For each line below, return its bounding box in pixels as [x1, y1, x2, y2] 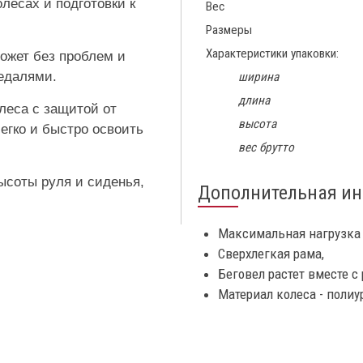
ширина [238, 70, 279, 85]
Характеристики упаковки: [206, 46, 339, 62]
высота [238, 117, 276, 132]
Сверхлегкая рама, [218, 246, 324, 263]
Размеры [206, 23, 252, 38]
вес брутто [238, 140, 294, 156]
